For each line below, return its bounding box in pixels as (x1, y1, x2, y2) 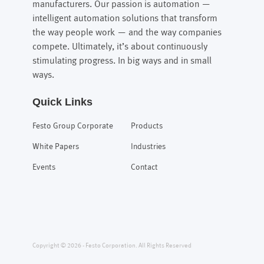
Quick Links (32, 95, 93, 108)
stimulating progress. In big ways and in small (32, 56, 212, 65)
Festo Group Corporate (32, 122, 113, 130)
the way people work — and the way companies (32, 28, 222, 37)
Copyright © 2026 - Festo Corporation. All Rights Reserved (32, 242, 192, 249)
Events (32, 163, 55, 171)
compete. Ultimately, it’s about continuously (32, 42, 207, 51)
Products (130, 122, 163, 130)
